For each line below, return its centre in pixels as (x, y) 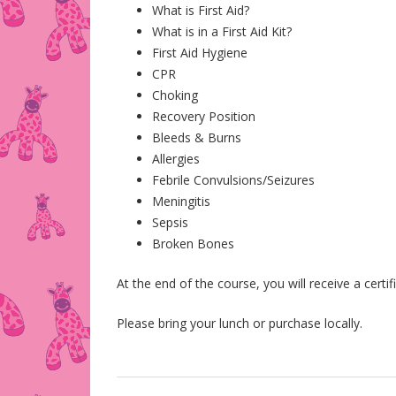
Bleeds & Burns (197, 137)
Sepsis (170, 222)
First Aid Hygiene (200, 53)
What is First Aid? (201, 10)
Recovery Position (204, 116)
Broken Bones (193, 244)
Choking (175, 95)
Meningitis (181, 201)
